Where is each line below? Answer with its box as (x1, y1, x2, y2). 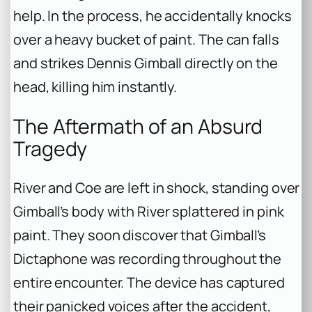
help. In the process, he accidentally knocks (13, 6, 292, 26)
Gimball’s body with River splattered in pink (13, 202, 284, 221)
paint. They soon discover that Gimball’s (13, 226, 266, 245)
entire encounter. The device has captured (13, 273, 285, 292)
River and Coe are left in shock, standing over (13, 178, 300, 198)
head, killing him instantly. (13, 77, 178, 97)
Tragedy (13, 134, 88, 162)
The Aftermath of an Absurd (13, 112, 263, 140)
